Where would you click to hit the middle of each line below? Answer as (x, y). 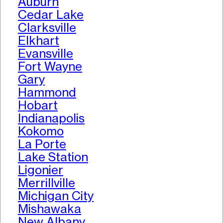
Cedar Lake (51, 15)
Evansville (46, 54)
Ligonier (41, 170)
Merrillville (47, 183)
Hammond (47, 93)
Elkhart (39, 41)
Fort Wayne (50, 67)
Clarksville (47, 28)
